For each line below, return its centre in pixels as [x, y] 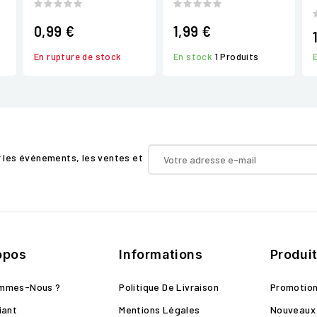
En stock [194, 56]
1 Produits [237, 56]
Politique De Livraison [169, 287]
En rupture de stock [78, 56]
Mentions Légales [160, 310]
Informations [161, 254]
